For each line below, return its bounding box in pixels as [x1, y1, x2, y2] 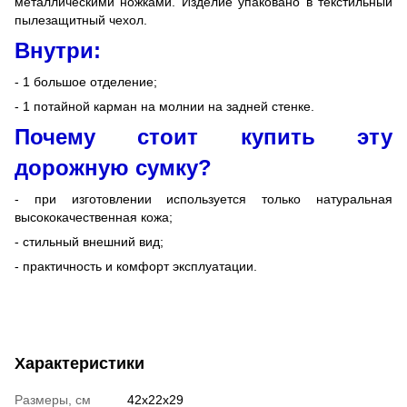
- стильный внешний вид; [15, 233, 164, 249]
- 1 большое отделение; [15, 74, 157, 89]
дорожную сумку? [15, 154, 212, 180]
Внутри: [15, 37, 101, 63]
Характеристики [15, 353, 144, 372]
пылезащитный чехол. [15, 12, 147, 27]
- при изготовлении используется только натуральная [15, 191, 392, 206]
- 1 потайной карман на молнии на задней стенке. [15, 98, 314, 114]
